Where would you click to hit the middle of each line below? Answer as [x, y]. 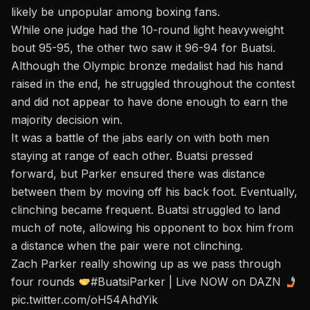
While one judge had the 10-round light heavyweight [147, 30]
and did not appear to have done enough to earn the [149, 102]
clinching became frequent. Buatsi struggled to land [146, 210]
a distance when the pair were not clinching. [127, 246]
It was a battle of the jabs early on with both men [140, 138]
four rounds [45, 282]
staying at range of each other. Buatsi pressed [132, 156]
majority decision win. [67, 120]
